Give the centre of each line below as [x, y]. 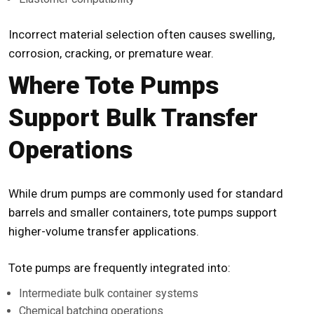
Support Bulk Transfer [133, 118]
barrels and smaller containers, [91, 213]
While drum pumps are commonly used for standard [146, 194]
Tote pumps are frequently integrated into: [120, 268]
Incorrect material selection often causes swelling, [142, 35]
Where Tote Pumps [114, 86]
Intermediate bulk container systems [109, 294]
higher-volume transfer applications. [104, 232]
